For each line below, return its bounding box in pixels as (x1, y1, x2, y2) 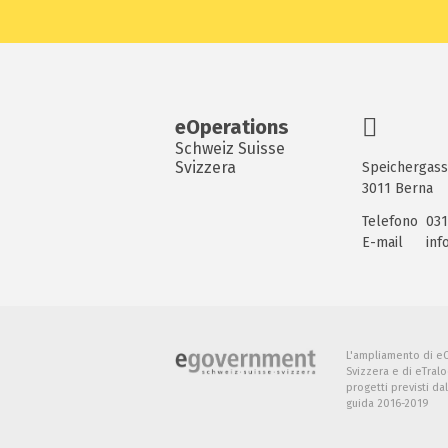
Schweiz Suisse (175, 139, 285, 158)
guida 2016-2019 (345, 397, 429, 410)
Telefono (361, 213, 418, 230)
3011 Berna (361, 180, 433, 197)
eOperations (175, 115, 289, 139)
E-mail (361, 234, 403, 251)
